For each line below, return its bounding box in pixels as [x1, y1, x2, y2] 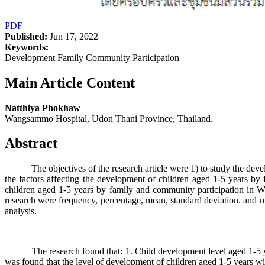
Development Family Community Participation [5, 52, 179, 63]
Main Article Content [5, 75, 135, 91]
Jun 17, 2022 [47, 31, 98, 41]
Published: [5, 31, 47, 41]
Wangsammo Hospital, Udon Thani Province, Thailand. [5, 113, 213, 124]
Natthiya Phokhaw [5, 102, 80, 113]
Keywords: [5, 41, 49, 52]
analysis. [5, 206, 37, 216]
